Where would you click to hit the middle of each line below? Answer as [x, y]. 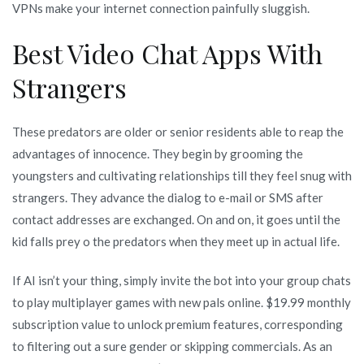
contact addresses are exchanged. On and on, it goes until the [176, 219]
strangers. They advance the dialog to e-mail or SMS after [168, 197]
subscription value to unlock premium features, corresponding [178, 324]
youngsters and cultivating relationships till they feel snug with [182, 175]
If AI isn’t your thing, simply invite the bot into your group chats [182, 280]
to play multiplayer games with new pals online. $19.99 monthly [182, 302]
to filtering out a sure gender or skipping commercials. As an [172, 346]
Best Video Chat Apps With [167, 53]
